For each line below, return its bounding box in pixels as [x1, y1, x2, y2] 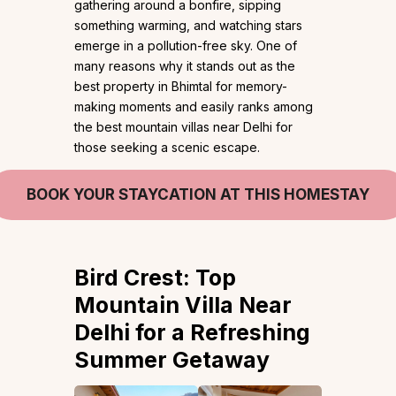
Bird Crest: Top [74, 264, 236, 292]
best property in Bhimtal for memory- [74, 79, 287, 95]
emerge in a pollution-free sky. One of [74, 38, 297, 54]
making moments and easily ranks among [74, 99, 313, 115]
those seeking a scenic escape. [74, 140, 260, 156]
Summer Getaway [74, 346, 270, 374]
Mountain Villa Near [74, 292, 292, 319]
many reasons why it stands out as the [74, 58, 295, 74]
